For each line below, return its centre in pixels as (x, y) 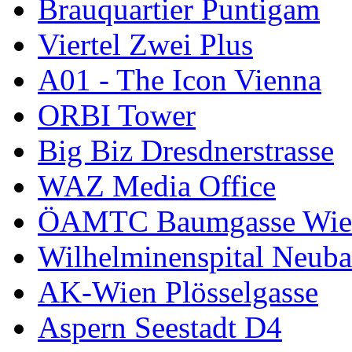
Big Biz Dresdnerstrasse (186, 150)
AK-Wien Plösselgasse (178, 292)
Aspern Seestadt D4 (160, 327)
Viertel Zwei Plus (145, 44)
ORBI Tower (117, 115)
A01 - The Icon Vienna (180, 80)
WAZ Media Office (157, 186)
